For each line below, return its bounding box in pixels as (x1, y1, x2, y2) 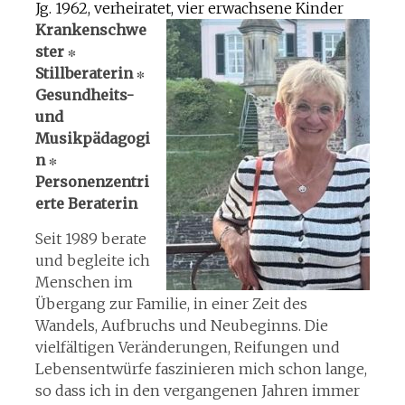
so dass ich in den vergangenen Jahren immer (34, 381, 360, 400)
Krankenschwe (34, 21, 146, 39)
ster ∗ (34, 42, 76, 61)
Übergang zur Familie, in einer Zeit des (34, 295, 307, 313)
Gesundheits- (34, 86, 134, 104)
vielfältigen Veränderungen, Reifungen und (34, 338, 340, 356)
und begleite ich (34, 251, 150, 269)
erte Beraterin (34, 194, 137, 212)
